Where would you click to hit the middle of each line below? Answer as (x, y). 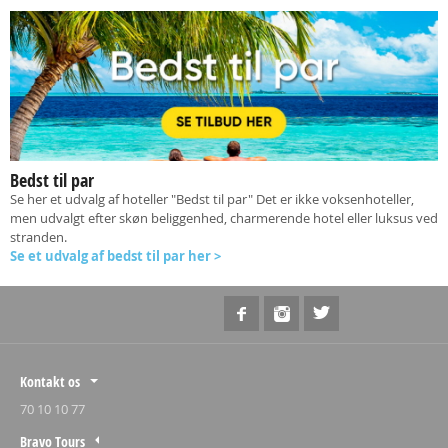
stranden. (40, 237)
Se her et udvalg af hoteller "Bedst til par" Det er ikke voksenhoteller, (212, 199)
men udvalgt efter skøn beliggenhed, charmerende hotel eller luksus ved (224, 218)
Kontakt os (50, 381)
